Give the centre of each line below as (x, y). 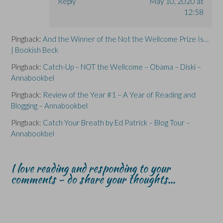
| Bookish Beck (35, 50)
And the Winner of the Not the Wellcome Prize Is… (126, 39)
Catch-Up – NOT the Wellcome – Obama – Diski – (122, 67)
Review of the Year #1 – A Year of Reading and (119, 95)
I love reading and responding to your (91, 168)
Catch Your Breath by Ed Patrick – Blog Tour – (116, 123)
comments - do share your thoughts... (93, 179)
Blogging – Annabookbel (49, 106)
